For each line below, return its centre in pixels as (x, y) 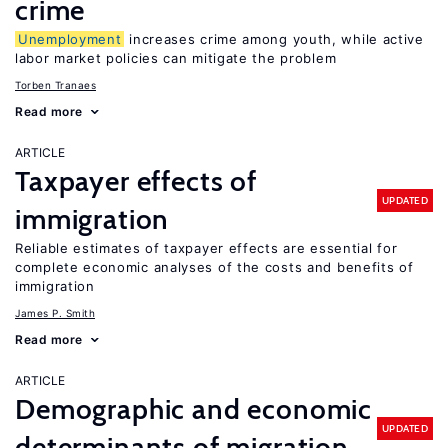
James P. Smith (55, 313)
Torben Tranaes (55, 85)
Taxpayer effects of (136, 181)
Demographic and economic (194, 409)
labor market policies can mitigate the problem (176, 58)
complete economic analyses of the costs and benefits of (214, 267)
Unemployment (70, 39)
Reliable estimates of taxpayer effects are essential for (206, 248)
